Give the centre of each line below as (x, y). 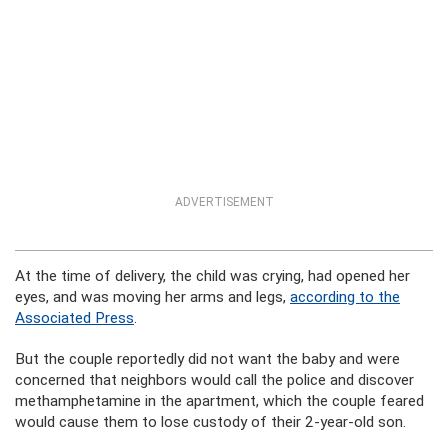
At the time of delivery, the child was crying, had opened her (212, 276)
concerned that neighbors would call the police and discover (214, 380)
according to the (345, 297)
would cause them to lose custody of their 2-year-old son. (210, 422)
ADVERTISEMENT (224, 202)
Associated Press (74, 318)
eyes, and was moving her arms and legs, (152, 297)
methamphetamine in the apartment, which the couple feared (219, 401)
